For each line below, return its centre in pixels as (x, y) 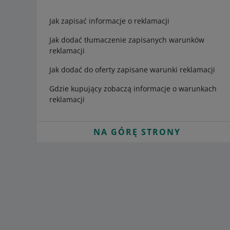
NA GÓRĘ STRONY (137, 132)
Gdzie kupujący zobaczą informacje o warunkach (133, 89)
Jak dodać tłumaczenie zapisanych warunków (127, 40)
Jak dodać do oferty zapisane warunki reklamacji (132, 70)
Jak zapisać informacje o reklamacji (109, 21)
